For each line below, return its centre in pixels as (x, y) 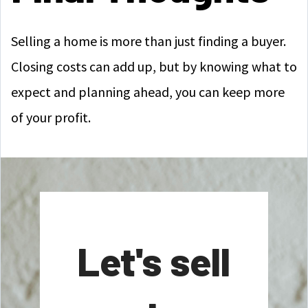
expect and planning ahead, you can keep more (148, 92)
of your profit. (51, 117)
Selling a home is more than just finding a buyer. (148, 41)
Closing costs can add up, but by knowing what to (154, 66)
